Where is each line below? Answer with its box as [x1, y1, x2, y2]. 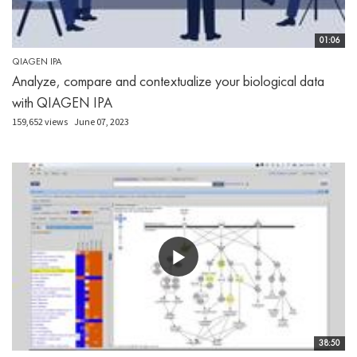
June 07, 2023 [74, 116, 129, 128]
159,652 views [12, 116, 68, 128]
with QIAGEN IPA [12, 93, 112, 112]
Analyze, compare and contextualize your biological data [12, 72, 324, 91]
